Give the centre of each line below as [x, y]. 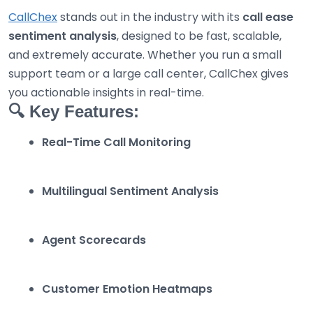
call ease [268, 17]
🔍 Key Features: [74, 112]
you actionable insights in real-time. [106, 93]
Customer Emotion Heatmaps [127, 289]
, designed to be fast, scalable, [199, 36]
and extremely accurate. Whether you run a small [145, 55]
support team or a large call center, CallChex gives [148, 74]
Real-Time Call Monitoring [116, 143]
